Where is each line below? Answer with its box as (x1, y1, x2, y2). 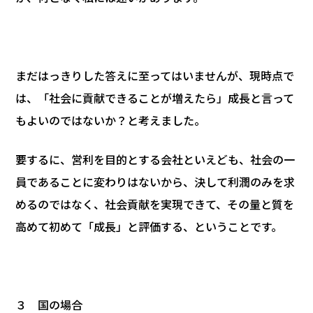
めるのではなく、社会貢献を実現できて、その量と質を (15, 195, 294, 212)
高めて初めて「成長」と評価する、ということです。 (15, 217, 282, 235)
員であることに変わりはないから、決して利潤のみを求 (15, 173, 295, 190)
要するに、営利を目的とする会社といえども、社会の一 (15, 150, 295, 168)
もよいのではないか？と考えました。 (15, 111, 205, 129)
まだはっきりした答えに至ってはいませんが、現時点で (15, 66, 294, 84)
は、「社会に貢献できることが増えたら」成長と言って (15, 89, 294, 106)
